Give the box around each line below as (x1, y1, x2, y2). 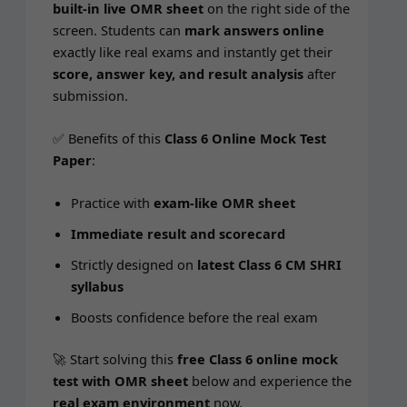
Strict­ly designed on (70, 255, 197, 274)
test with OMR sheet (52, 372, 188, 391)
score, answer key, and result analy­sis (52, 64, 303, 83)
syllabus (70, 277, 124, 296)
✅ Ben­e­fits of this (52, 128, 164, 147)
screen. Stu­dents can (52, 20, 184, 39)
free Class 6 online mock (176, 350, 338, 369)
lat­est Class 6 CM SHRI (196, 255, 342, 274)
